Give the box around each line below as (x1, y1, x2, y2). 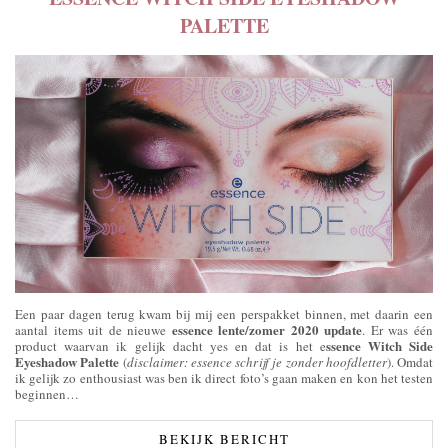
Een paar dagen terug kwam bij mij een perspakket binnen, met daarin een (15, 305, 433, 324)
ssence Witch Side (325, 336, 434, 356)
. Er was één (362, 321, 434, 340)
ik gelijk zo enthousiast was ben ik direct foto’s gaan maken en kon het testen (15, 369, 433, 388)
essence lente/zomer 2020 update (171, 320, 363, 340)
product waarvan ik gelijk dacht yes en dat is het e (15, 337, 326, 356)
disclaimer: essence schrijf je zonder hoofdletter (126, 353, 387, 372)
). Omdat (386, 353, 433, 372)
